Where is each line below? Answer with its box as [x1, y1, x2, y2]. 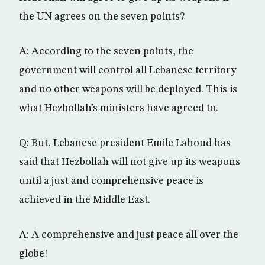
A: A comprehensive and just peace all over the [19, 230, 238, 240]
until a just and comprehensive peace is [19, 176, 203, 186]
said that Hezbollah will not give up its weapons [19, 157, 240, 167]
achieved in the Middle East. [19, 195, 150, 205]
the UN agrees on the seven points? [19, 11, 185, 22]
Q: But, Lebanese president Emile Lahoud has [19, 138, 231, 148]
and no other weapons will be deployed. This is [19, 84, 237, 95]
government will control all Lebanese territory [19, 65, 237, 76]
